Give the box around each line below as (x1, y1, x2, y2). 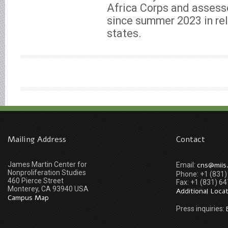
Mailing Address (8, 134, 66, 145)
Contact (176, 134, 205, 145)
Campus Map (8, 193, 49, 203)
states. (107, 27, 141, 40)
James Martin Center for (8, 160, 87, 168)
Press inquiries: (176, 205, 226, 213)
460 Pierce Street (8, 177, 64, 185)
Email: (176, 161, 197, 169)
